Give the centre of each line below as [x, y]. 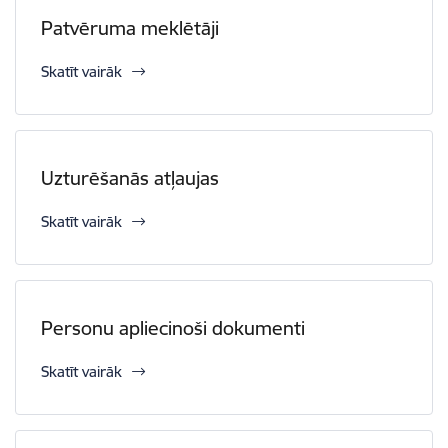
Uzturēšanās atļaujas [130, 178]
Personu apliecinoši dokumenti [173, 328]
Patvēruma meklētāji [130, 28]
